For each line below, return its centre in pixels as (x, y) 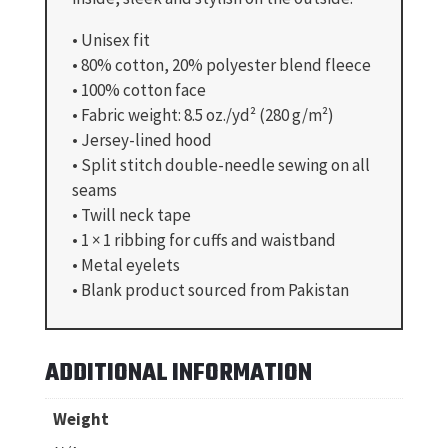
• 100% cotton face (138, 89)
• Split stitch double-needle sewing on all (220, 164)
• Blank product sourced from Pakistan (210, 289)
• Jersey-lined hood (141, 139)
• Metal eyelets (125, 264)
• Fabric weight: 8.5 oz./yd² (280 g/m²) (202, 114)
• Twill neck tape (131, 214)
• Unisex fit (110, 39)
